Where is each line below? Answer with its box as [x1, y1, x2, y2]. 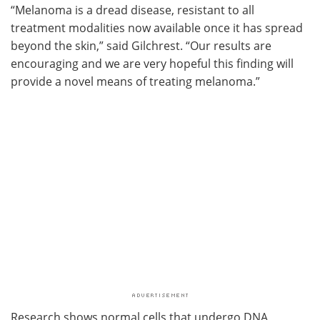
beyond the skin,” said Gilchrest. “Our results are [11, 37, 271, 53]
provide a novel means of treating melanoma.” [11, 73, 260, 89]
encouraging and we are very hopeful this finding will [11, 55, 294, 71]
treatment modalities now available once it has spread [11, 19, 303, 35]
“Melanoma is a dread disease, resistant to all [11, 1, 254, 17]
